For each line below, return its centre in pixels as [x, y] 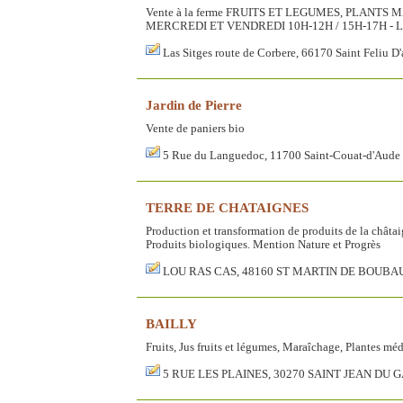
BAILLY [171, 323]
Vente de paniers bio [195, 128]
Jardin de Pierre [194, 104]
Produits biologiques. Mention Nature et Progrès [263, 244]
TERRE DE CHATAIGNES [227, 207]
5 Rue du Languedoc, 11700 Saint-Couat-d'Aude [282, 155]
